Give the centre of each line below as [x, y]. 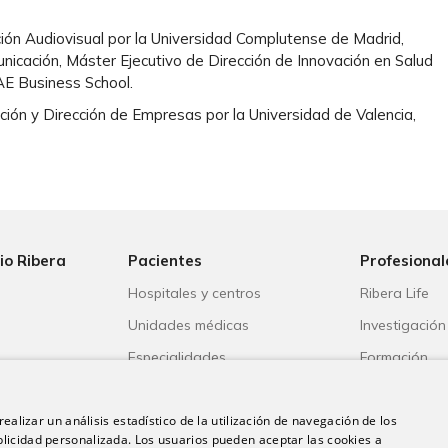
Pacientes [165, 260]
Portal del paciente [190, 420]
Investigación [403, 324]
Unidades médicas [188, 324]
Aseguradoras [175, 388]
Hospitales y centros [194, 292]
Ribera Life [394, 292]
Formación [394, 356]
